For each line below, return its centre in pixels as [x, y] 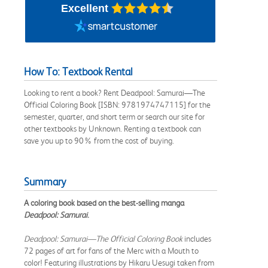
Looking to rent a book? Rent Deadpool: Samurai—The [115, 92]
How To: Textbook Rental [78, 71]
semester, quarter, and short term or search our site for [114, 116]
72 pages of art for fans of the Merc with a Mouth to [111, 250]
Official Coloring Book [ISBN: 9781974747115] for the [117, 104]
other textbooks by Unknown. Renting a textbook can [112, 128]
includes [197, 238]
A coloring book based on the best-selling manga [104, 202]
